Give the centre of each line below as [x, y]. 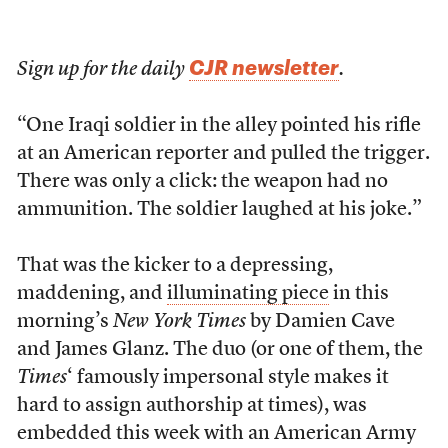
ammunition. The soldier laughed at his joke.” [219, 210]
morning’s [64, 322]
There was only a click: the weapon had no [202, 182]
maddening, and [91, 294]
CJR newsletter [263, 67]
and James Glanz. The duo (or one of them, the [219, 350]
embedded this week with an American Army [216, 434]
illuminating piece [247, 294]
